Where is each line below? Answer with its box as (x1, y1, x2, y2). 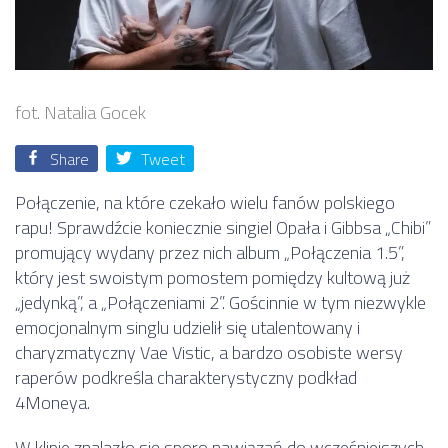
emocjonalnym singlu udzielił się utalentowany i (15, 311, 360, 345)
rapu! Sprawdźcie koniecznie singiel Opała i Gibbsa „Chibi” (15, 211, 431, 245)
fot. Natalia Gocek (15, 96, 146, 130)
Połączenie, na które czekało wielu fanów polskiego (15, 186, 395, 220)
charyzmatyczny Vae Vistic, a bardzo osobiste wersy (15, 336, 403, 370)
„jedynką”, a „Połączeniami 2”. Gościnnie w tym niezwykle (15, 286, 426, 320)
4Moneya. (15, 386, 90, 420)
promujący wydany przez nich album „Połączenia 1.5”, (15, 236, 405, 270)
